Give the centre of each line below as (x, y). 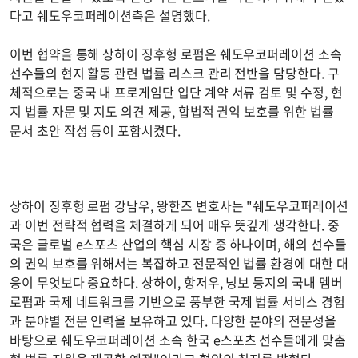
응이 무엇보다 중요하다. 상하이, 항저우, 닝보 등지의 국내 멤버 (176, 282)
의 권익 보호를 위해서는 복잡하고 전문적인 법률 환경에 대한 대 (179, 263)
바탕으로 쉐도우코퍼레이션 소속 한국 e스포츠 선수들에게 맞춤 (178, 339)
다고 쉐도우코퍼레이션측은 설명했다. (111, 15)
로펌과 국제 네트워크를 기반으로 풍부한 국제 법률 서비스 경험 (177, 301)
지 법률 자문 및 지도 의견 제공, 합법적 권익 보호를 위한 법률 (172, 111)
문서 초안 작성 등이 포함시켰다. (97, 130)
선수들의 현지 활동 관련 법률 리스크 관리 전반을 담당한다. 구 (175, 72)
